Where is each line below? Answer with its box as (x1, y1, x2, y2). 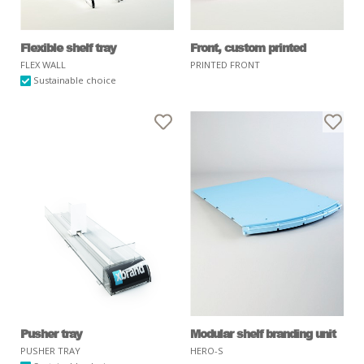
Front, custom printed (190, 39, 305, 56)
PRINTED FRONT (190, 58, 260, 71)
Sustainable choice (31, 74, 117, 87)
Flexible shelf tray (20, 39, 116, 56)
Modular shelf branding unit (190, 325, 336, 342)
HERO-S (190, 344, 223, 357)
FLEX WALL (20, 58, 66, 71)
